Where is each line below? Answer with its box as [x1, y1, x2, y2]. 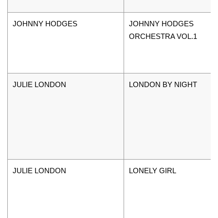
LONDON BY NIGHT [129, 80, 197, 89]
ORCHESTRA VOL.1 [129, 32, 197, 40]
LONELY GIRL [129, 166, 176, 175]
